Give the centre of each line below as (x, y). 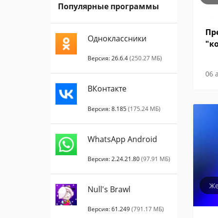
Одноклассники (117, 38)
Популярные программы (109, 6)
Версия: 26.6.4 (109, 58)
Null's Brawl (109, 189)
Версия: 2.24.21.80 (115, 159)
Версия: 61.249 (110, 209)
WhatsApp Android (123, 139)
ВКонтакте (107, 89)
